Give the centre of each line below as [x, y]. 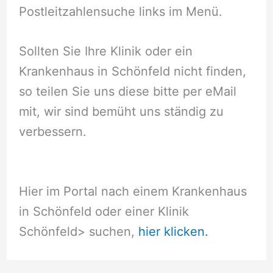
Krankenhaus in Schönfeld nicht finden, [132, 71]
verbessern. [52, 131]
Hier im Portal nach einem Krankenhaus [133, 191]
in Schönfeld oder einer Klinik [104, 211]
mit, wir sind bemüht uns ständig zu [121, 111]
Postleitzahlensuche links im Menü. [120, 11]
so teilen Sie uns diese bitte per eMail [127, 91]
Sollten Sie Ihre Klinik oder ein [105, 51]
